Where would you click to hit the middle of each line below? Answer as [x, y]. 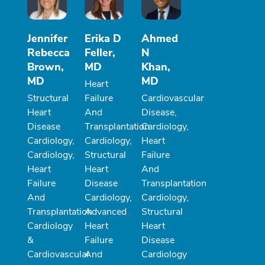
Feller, [100, 53]
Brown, [46, 67]
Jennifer [47, 39]
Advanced [105, 212]
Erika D [103, 39]
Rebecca [49, 53]
